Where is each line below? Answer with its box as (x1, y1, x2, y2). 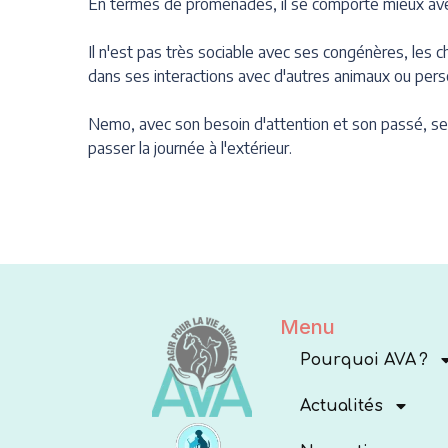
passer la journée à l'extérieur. (88, 137, 292, 158)
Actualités (299, 396, 383, 415)
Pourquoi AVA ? (299, 350, 428, 369)
